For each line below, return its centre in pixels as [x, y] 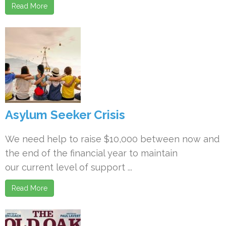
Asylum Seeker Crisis [65, 115]
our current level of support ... [69, 167]
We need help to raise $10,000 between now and [112, 139]
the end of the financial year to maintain [91, 153]
